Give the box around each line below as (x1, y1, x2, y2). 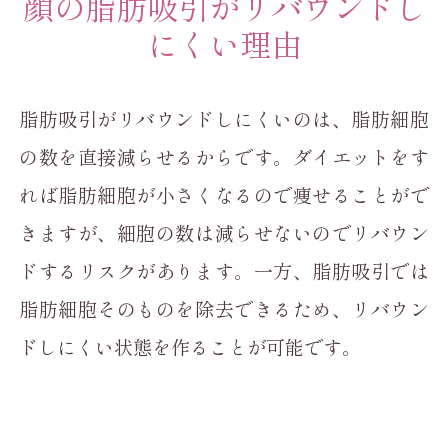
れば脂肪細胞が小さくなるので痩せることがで (19, 180, 429, 209)
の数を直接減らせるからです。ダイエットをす (19, 142, 429, 171)
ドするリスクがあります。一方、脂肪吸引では (19, 256, 429, 285)
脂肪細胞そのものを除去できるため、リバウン (19, 294, 429, 323)
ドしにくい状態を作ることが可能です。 (19, 332, 362, 361)
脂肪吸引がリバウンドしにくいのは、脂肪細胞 (19, 104, 429, 133)
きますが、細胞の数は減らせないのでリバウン (19, 218, 429, 247)
